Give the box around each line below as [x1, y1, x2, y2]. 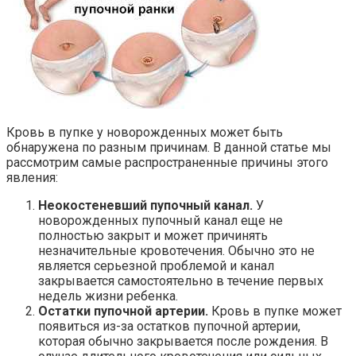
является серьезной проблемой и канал [38, 258, 274, 274]
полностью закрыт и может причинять [38, 228, 268, 244]
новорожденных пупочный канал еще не [38, 213, 283, 229]
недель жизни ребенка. [38, 288, 178, 304]
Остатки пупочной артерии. [38, 304, 208, 319]
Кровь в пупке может [208, 304, 342, 319]
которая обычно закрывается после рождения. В [38, 334, 328, 350]
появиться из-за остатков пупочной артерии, [38, 319, 300, 335]
